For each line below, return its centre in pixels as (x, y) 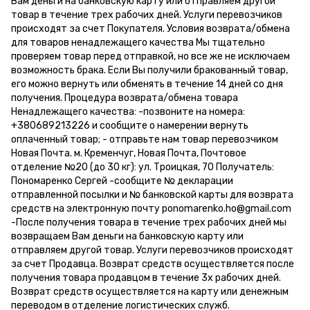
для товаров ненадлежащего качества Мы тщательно (138, 43)
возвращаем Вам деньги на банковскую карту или (127, 237)
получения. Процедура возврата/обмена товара (125, 98)
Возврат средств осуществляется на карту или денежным (150, 292)
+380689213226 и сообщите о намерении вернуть (130, 126)
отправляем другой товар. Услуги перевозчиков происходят (152, 250)
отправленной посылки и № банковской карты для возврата (152, 195)
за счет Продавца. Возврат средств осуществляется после (153, 264)
